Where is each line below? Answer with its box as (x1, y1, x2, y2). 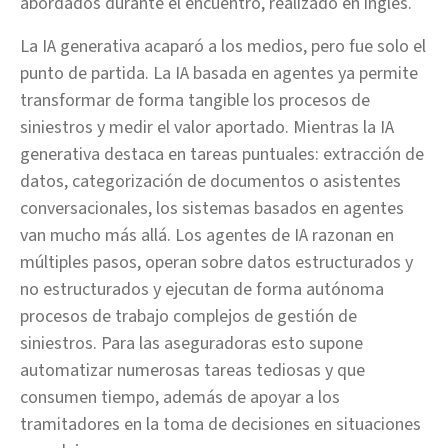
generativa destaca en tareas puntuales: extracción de (20, 142, 424, 167)
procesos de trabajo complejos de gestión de (20, 304, 357, 329)
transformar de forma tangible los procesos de (20, 88, 370, 113)
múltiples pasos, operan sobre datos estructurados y (20, 250, 413, 275)
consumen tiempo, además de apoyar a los (20, 385, 340, 410)
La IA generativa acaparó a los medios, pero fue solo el (20, 34, 426, 59)
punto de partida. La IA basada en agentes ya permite (20, 61, 418, 86)
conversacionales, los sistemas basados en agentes (20, 196, 404, 221)
